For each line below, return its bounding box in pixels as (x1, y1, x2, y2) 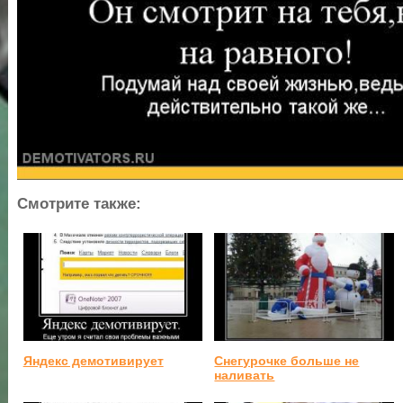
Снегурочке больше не (214, 353, 360, 368)
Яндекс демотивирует (22, 353, 164, 368)
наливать (214, 367, 275, 382)
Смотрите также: (17, 195, 141, 213)
